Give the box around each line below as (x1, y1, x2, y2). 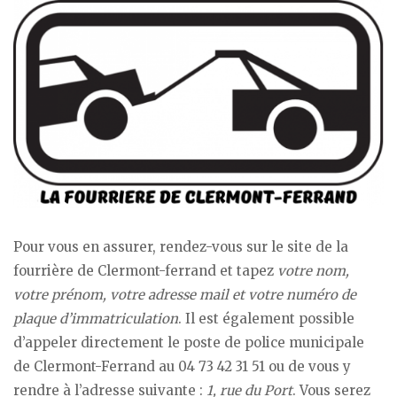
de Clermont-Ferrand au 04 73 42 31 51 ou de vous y (13, 358, 351, 376)
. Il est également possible (178, 310, 354, 328)
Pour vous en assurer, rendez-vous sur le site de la (13, 238, 348, 256)
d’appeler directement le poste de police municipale (13, 334, 364, 352)
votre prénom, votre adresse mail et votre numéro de (13, 286, 356, 304)
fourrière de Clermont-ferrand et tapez (13, 262, 277, 280)
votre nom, (277, 262, 349, 280)
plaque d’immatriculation (13, 310, 178, 328)
